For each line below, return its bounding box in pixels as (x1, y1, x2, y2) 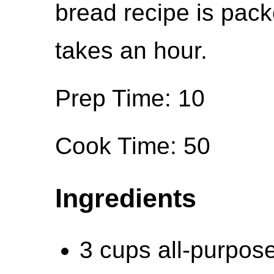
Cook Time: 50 (55, 132, 210, 159)
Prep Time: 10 (55, 84, 205, 111)
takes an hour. (55, 37, 207, 64)
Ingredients (55, 183, 196, 213)
